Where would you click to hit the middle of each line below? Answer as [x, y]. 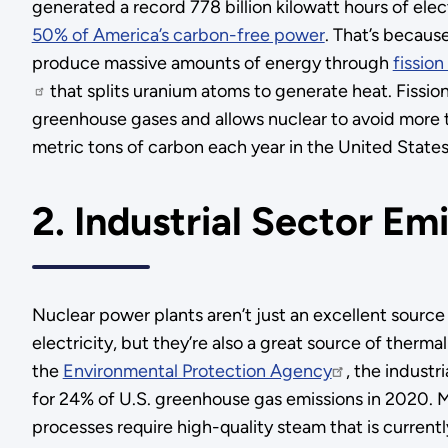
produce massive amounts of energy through [212, 63]
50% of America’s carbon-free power [178, 35]
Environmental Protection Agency [197, 371]
